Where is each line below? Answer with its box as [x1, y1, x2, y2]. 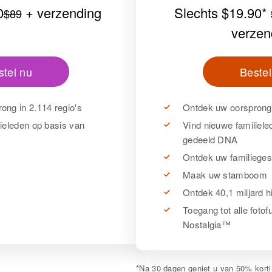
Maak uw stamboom [183, 168, 267, 181]
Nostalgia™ [183, 218, 231, 231]
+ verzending [21, 3, 101, 22]
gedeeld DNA [183, 133, 238, 146]
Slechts [174, 3, 222, 22]
